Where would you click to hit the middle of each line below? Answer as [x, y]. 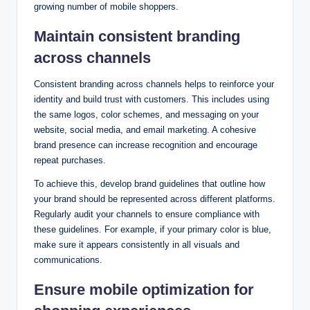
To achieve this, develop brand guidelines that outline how [149, 184]
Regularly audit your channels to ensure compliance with [147, 215]
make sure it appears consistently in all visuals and [137, 245]
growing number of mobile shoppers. [106, 7]
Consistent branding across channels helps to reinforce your [154, 84]
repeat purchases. [70, 161]
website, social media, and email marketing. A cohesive [145, 130]
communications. [68, 260]
